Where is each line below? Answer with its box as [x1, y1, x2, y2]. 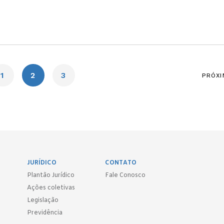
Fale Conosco [105, 171, 145, 179]
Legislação [27, 196, 58, 204]
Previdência [27, 209, 62, 217]
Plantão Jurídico [27, 171, 74, 179]
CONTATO [105, 159, 136, 167]
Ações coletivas [27, 184, 75, 192]
